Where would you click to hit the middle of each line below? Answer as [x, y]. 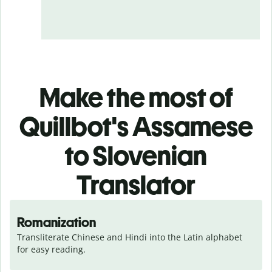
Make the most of [136, 97]
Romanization [56, 222]
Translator [136, 185]
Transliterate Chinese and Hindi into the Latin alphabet [130, 237]
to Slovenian [136, 155]
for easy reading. [51, 249]
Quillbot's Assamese [136, 126]
